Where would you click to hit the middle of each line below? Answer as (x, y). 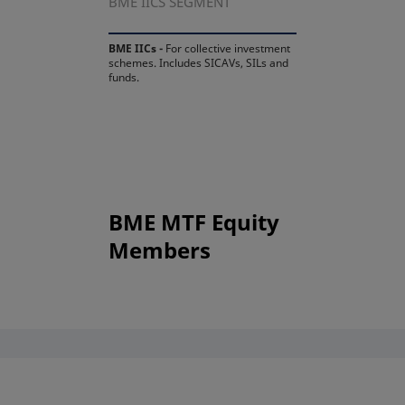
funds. (124, 77)
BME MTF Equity (194, 222)
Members (160, 250)
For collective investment (228, 48)
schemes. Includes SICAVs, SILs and (198, 63)
